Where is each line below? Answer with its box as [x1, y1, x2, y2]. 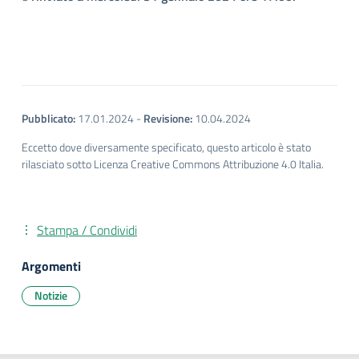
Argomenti [22, 256, 81, 276]
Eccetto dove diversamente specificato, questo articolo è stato [22, 139, 311, 155]
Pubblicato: [22, 110, 75, 127]
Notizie [34, 287, 67, 304]
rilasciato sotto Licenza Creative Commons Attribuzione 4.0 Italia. [22, 155, 324, 172]
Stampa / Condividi [37, 220, 137, 240]
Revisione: [143, 110, 192, 127]
